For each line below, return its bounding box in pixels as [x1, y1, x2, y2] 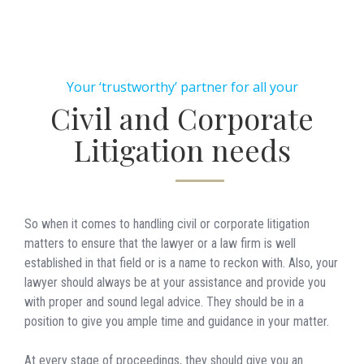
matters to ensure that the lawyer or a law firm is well [24, 235, 296, 251]
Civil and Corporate [50, 97, 314, 137]
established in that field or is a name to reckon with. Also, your [24, 254, 338, 271]
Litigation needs [73, 129, 291, 169]
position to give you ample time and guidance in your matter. [24, 313, 329, 329]
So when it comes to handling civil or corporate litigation [24, 215, 310, 232]
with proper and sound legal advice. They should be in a [24, 293, 304, 310]
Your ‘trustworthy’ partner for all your [66, 77, 298, 96]
